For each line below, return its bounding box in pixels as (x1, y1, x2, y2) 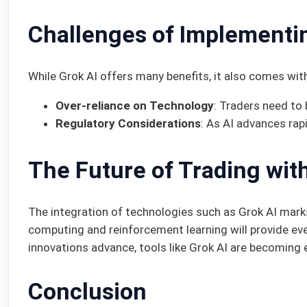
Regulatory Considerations (56, 116, 201, 130)
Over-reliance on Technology (56, 98, 214, 112)
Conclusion (28, 277, 147, 305)
